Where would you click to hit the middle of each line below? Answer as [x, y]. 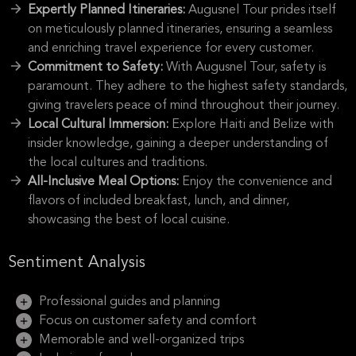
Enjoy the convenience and [257, 182]
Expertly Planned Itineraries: [108, 10]
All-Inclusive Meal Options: [105, 182]
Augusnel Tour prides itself [262, 10]
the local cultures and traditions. [118, 163]
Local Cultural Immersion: [100, 125]
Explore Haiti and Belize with [253, 125]
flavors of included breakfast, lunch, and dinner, [159, 201]
